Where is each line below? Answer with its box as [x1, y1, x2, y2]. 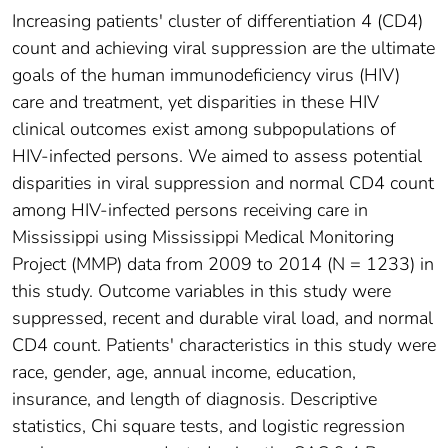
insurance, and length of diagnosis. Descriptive [12, 387, 377, 412]
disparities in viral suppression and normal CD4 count [12, 171, 434, 196]
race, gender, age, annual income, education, [12, 360, 356, 385]
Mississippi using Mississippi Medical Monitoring [12, 225, 394, 250]
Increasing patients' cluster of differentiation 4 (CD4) [12, 9, 423, 34]
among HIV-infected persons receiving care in [12, 198, 368, 223]
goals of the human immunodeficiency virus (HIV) [12, 63, 400, 88]
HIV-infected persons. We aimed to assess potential [12, 144, 422, 169]
